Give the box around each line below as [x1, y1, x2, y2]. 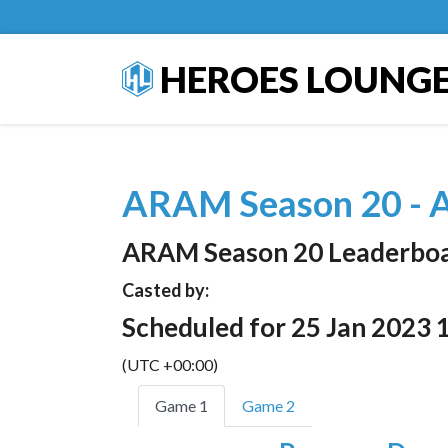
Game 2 [242, 396, 295, 415]
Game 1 [155, 396, 208, 415]
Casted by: [122, 279, 209, 301]
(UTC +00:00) [122, 355, 218, 374]
